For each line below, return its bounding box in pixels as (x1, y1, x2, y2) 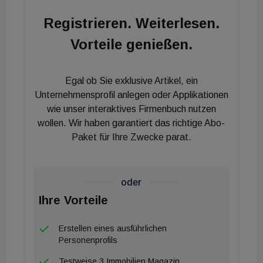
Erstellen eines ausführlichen (59, 224, 167, 233)
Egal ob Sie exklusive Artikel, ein (65, 76, 198, 86)
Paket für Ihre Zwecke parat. (71, 132, 191, 142)
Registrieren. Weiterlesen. (43, 15, 220, 31)
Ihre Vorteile (39, 194, 108, 207)
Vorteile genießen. (70, 36, 193, 52)
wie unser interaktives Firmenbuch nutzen (46, 104, 216, 114)
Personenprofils (59, 235, 117, 245)
